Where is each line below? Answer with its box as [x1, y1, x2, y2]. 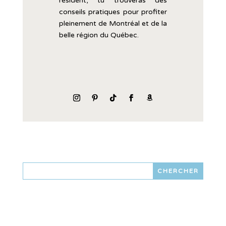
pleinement [59, 19, 98, 28]
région [76, 31, 100, 40]
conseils [59, 8, 89, 17]
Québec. [110, 31, 139, 40]
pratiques [88, 8, 123, 17]
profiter [141, 8, 167, 17]
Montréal [108, 19, 142, 28]
